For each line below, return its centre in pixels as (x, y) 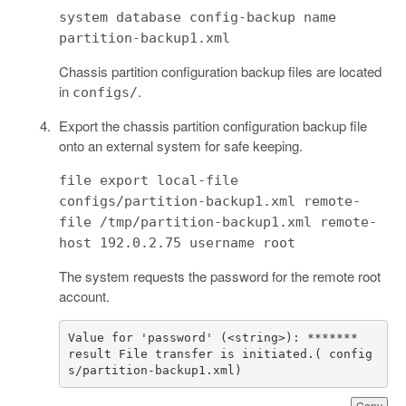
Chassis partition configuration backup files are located (220, 72)
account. (84, 296)
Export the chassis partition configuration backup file (213, 126)
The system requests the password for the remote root (219, 276)
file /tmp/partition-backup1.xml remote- (217, 222)
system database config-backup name (197, 18)
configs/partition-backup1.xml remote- (209, 202)
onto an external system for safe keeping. (180, 146)
